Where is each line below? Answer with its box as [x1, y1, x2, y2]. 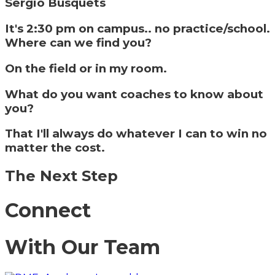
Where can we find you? [5, 36, 152, 50]
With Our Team [5, 235, 160, 259]
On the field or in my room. [5, 61, 167, 76]
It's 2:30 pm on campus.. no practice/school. [5, 21, 270, 36]
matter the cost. [5, 141, 105, 155]
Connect [5, 198, 91, 222]
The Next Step [5, 167, 118, 185]
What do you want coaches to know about [5, 87, 263, 101]
